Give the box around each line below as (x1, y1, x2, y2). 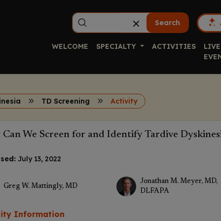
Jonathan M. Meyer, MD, (140, 178, 218, 185)
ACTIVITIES (151, 42, 196, 51)
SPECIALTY (96, 42, 138, 51)
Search (155, 18, 181, 27)
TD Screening (41, 97, 90, 106)
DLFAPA (140, 188, 169, 195)
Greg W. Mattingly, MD (3, 183, 77, 190)
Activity (110, 97, 138, 106)
